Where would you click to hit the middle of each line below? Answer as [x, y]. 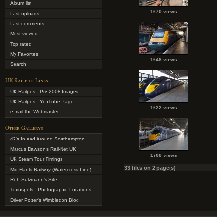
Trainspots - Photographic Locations [51, 190]
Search [18, 64]
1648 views [164, 59]
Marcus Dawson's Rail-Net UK [43, 149]
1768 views [164, 155]
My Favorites [24, 54]
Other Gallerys [24, 128]
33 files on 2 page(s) [150, 168]
